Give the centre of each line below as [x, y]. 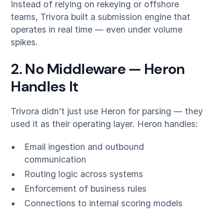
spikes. [25, 42]
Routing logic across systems [83, 174]
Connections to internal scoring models [103, 203]
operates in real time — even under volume [97, 30]
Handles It [45, 86]
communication [55, 160]
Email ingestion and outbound [84, 147]
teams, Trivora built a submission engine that [101, 17]
